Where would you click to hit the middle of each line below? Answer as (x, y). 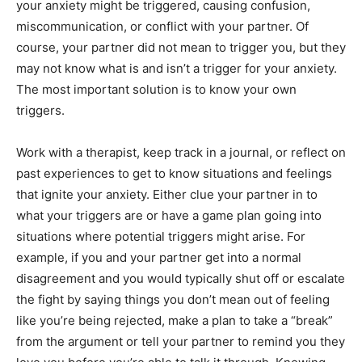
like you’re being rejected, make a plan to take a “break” (175, 320)
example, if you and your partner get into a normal (159, 257)
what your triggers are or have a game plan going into (169, 215)
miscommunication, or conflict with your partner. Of (162, 26)
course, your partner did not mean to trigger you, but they (181, 47)
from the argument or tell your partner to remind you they (181, 341)
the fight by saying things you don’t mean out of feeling (173, 299)
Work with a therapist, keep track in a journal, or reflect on (181, 152)
